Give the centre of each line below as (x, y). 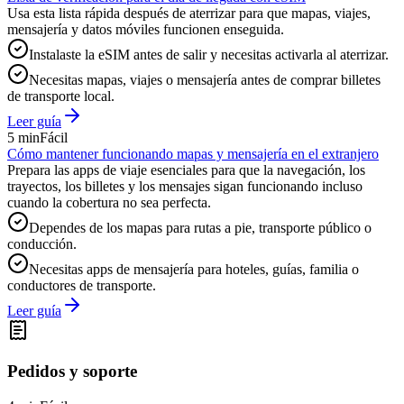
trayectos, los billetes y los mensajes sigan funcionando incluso (185, 187)
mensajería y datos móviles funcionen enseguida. (146, 30)
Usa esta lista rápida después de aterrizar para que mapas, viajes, (189, 14)
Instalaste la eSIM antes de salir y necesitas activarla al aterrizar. (209, 55)
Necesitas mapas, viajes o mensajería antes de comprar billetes (205, 80)
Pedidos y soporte (72, 371)
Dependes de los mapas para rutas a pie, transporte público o (200, 228)
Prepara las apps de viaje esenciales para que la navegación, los (186, 170)
